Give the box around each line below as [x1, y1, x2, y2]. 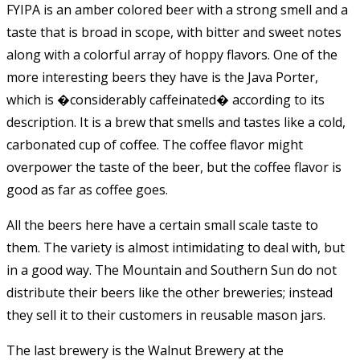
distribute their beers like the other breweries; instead [6, 283, 333, 301]
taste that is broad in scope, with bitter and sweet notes [6, 22, 342, 41]
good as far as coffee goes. [6, 180, 168, 198]
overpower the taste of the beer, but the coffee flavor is [6, 157, 342, 176]
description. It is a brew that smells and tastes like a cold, [6, 112, 346, 131]
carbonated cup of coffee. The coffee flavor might [6, 135, 303, 153]
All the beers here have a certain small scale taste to [6, 215, 318, 234]
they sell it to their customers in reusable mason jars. [6, 305, 325, 324]
